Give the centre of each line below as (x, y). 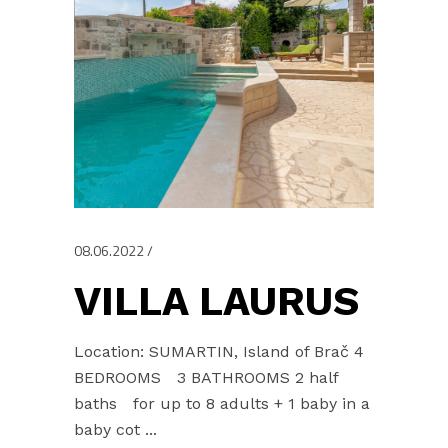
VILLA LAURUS (216, 302)
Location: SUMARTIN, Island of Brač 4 (219, 352)
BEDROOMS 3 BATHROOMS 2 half (206, 378)
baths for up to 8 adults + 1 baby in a (222, 404)
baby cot (109, 430)
